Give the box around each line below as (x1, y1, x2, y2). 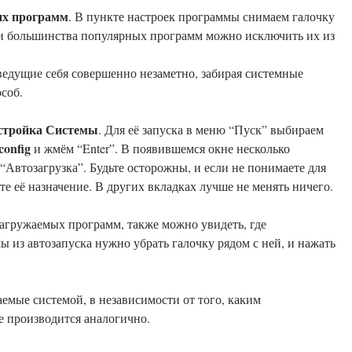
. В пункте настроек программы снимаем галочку (68, 8, 335, 24)
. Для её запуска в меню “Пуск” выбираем (98, 121, 324, 137)
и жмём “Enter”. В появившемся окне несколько (31, 140, 290, 156)
